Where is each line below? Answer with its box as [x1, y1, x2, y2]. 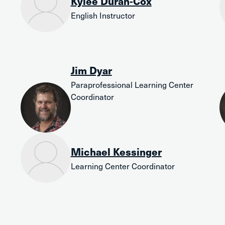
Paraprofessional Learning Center [70, 78, 193, 90]
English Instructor [70, 9, 135, 21]
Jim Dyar [70, 63, 112, 78]
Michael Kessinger [70, 144, 162, 159]
